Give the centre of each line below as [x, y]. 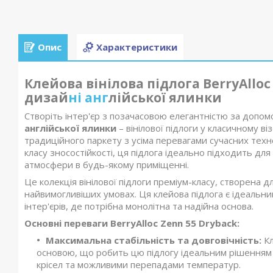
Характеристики [137, 47]
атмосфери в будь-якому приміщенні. [107, 165]
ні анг [88, 97]
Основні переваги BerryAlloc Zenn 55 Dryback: [132, 223]
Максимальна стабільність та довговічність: [155, 240]
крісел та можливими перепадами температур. [140, 265]
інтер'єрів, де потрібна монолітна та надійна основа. [139, 206]
